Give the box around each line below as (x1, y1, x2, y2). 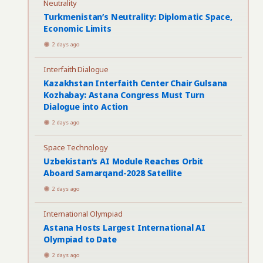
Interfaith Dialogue (43, 64, 109, 75)
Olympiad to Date (43, 234, 117, 245)
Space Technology (43, 142, 108, 153)
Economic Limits (43, 23, 112, 34)
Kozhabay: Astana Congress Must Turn (43, 89, 204, 100)
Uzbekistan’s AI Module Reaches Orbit (43, 156, 204, 167)
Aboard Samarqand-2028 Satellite (43, 167, 183, 178)
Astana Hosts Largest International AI (43, 222, 206, 233)
